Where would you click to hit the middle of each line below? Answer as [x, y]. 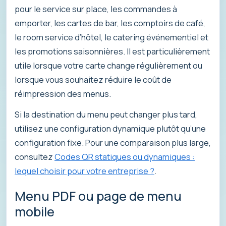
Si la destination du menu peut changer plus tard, [106, 115]
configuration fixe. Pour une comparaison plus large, [113, 143]
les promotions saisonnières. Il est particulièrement [112, 51]
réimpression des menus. [63, 93]
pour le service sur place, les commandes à [96, 9]
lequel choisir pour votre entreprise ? [84, 171]
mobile [35, 211]
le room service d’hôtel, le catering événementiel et [111, 37]
